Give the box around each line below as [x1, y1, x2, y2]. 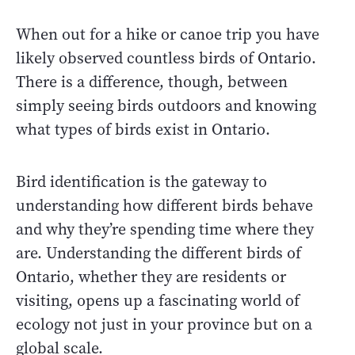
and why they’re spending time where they [16, 218, 314, 240]
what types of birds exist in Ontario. [16, 118, 270, 140]
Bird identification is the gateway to [16, 170, 267, 193]
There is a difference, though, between [16, 71, 288, 93]
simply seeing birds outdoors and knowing [16, 94, 316, 116]
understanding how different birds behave [16, 194, 313, 216]
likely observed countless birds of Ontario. [16, 47, 316, 69]
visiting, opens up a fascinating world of [16, 289, 300, 311]
